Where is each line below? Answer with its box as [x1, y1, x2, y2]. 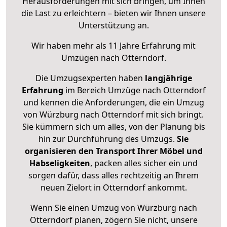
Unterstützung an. [78, 20, 149, 31]
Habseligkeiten [29, 158, 90, 169]
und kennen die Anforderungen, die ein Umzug [23, 97, 204, 108]
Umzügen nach [61, 52, 122, 64]
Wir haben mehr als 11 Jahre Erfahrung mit [31, 40, 196, 52]
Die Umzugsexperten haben [35, 72, 145, 84]
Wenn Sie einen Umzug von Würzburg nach [30, 202, 197, 214]
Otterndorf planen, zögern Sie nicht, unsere [29, 214, 198, 226]
